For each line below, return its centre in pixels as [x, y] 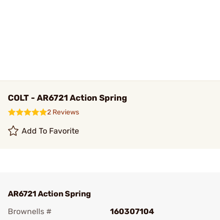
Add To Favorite [51, 131]
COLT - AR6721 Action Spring [68, 98]
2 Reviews [63, 112]
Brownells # [30, 211]
